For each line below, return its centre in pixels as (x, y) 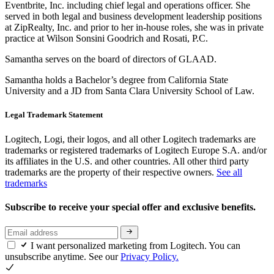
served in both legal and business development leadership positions (133, 17)
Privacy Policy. (150, 257)
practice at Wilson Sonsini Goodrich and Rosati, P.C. (106, 39)
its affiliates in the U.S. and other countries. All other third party (127, 161)
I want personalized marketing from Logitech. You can (135, 246)
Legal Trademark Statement (54, 115)
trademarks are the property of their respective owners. (111, 172)
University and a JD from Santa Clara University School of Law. (130, 91)
